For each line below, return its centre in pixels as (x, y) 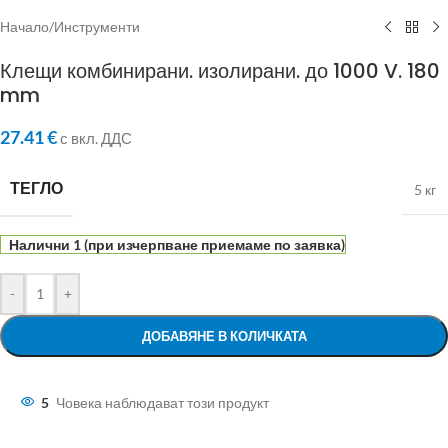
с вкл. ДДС (96, 138)
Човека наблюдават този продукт (162, 402)
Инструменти (97, 26)
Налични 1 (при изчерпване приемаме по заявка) (176, 244)
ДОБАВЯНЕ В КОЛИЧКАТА (224, 336)
